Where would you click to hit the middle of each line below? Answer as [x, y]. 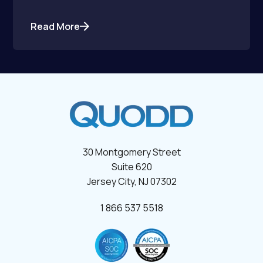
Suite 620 [131, 166]
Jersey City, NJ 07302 [131, 181]
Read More [55, 26]
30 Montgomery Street [131, 152]
